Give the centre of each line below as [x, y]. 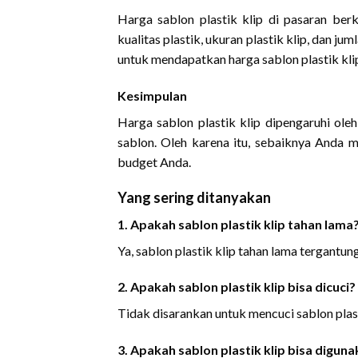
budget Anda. [154, 161]
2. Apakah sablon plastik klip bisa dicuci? [237, 287]
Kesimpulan [152, 95]
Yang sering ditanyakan [194, 197]
